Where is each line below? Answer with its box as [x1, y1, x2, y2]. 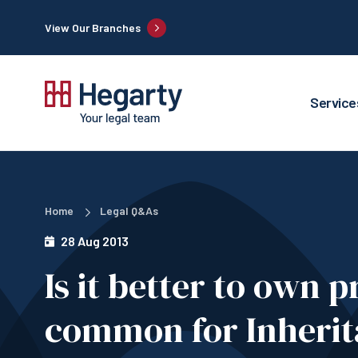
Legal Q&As [100, 204, 158, 218]
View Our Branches [45, 21, 141, 34]
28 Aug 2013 [61, 233, 129, 249]
